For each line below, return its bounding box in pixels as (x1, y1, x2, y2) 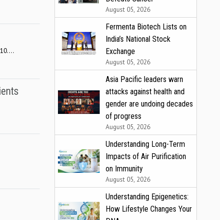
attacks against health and (106, 86, 185, 96)
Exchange (106, 46, 135, 56)
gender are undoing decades (106, 99, 193, 109)
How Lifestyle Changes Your (106, 204, 192, 214)
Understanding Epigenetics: (106, 192, 189, 201)
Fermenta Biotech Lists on (106, 22, 187, 31)
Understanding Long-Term (106, 139, 185, 149)
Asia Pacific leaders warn (106, 74, 183, 84)
